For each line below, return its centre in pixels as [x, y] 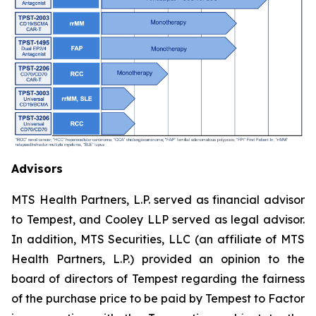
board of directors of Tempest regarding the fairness [158, 279]
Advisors [37, 169]
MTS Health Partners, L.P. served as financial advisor [158, 200]
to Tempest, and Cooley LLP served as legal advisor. [158, 220]
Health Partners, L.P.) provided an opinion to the [158, 259]
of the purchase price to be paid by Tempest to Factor [158, 299]
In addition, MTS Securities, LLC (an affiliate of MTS [158, 239]
